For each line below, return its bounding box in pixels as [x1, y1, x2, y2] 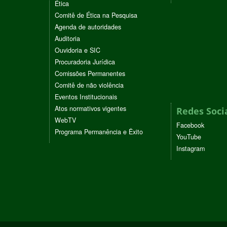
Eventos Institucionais [55, 92, 117, 101]
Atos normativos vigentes [55, 103, 126, 113]
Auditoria [55, 33, 80, 43]
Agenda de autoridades [55, 22, 121, 31]
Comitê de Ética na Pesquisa [55, 10, 137, 20]
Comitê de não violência [55, 80, 124, 90]
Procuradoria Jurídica [55, 57, 115, 66]
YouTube [176, 132, 201, 141]
